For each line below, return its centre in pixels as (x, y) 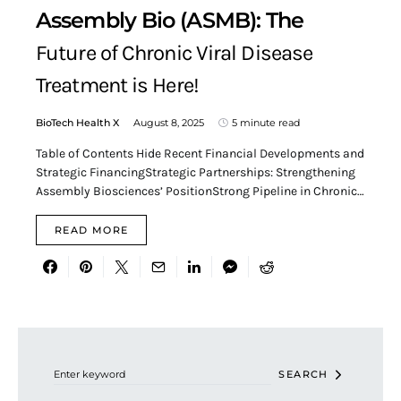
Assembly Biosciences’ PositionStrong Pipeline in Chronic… (200, 192)
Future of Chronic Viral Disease (175, 53)
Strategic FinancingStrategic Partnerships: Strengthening (196, 173)
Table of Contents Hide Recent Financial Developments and (200, 154)
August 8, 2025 (169, 123)
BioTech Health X (77, 123)
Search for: (43, 334)
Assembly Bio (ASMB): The (170, 21)
